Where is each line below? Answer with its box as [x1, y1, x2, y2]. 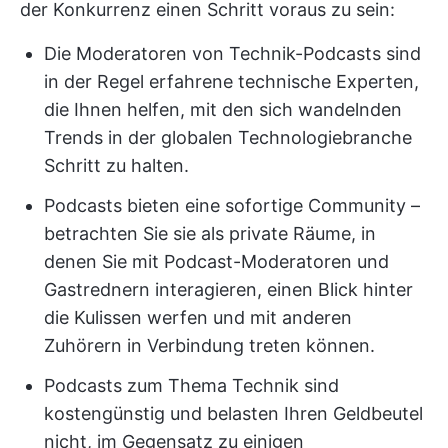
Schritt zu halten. [44, 155, 189, 176]
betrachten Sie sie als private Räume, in [44, 223, 376, 244]
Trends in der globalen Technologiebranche [44, 127, 412, 148]
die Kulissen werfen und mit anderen [44, 307, 352, 328]
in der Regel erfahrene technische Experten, [44, 71, 419, 92]
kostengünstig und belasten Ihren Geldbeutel [44, 403, 423, 424]
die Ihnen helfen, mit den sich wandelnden [44, 99, 402, 120]
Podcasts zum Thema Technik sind [44, 375, 339, 396]
